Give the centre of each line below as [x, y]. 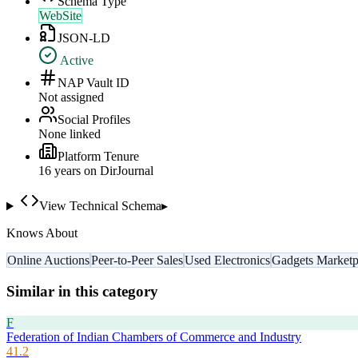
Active [76, 61]
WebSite [60, 16]
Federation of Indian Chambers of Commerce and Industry [154, 336]
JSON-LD [84, 38]
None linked [70, 134]
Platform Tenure [98, 157]
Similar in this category [82, 291]
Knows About [42, 233]
